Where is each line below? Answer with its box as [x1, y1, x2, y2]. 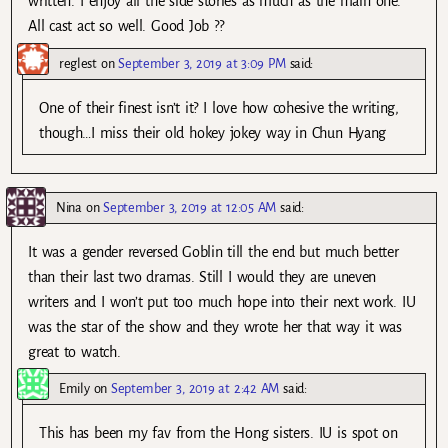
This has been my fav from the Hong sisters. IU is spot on [39, 424, 398, 441]
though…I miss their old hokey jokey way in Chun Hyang [39, 124, 386, 141]
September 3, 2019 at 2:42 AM [111, 380, 280, 396]
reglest [59, 55, 97, 71]
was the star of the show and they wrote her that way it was [28, 318, 402, 335]
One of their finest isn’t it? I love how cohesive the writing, [39, 99, 399, 116]
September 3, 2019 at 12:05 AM [103, 199, 277, 215]
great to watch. [28, 343, 121, 360]
